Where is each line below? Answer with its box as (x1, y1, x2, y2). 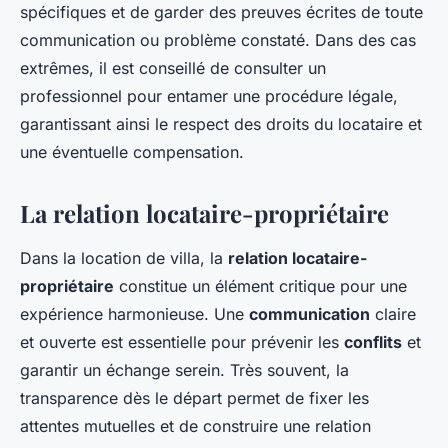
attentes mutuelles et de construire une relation (20, 416, 371, 437)
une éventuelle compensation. (20, 142, 244, 163)
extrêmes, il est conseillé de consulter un (20, 58, 326, 79)
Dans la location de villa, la (20, 248, 228, 269)
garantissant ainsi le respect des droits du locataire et (20, 114, 422, 135)
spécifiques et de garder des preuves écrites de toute (20, 2, 423, 23)
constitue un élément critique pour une (114, 276, 407, 297)
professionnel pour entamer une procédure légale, (20, 86, 398, 107)
